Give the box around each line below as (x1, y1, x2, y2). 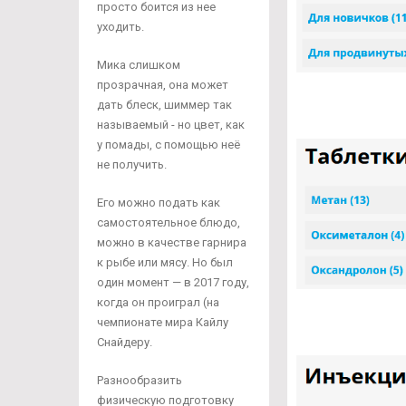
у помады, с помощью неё (97, 138, 240, 151)
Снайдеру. (97, 335, 152, 349)
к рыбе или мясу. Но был (97, 256, 233, 269)
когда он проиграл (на (97, 295, 219, 309)
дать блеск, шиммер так (97, 98, 232, 111)
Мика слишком (97, 58, 180, 72)
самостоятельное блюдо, (97, 216, 240, 229)
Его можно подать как (97, 196, 220, 209)
